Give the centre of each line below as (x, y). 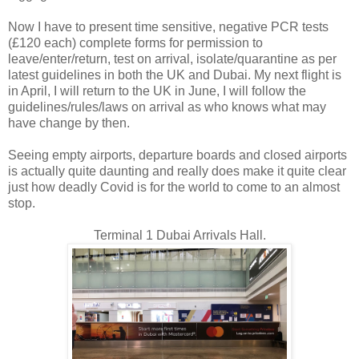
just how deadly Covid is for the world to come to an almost (174, 188)
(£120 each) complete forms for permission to (135, 43)
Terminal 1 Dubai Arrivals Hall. (179, 236)
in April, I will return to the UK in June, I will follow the (157, 91)
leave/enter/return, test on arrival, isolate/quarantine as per (172, 59)
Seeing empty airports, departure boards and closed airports (177, 155)
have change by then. (69, 123)
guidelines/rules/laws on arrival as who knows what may (167, 107)
